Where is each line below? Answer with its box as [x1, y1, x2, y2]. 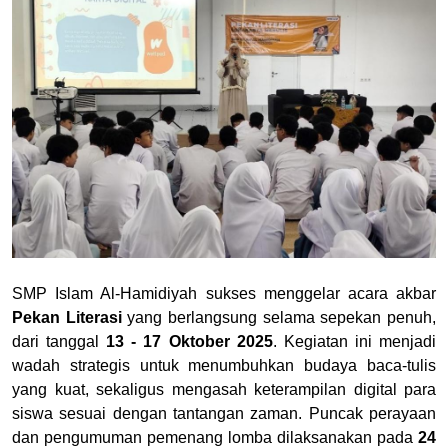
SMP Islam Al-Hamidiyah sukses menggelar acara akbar [12, 285, 436, 303]
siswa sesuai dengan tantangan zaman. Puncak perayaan [12, 405, 436, 423]
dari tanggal [12, 333, 107, 351]
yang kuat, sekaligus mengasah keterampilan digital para [12, 381, 436, 399]
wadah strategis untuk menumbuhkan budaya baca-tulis [12, 357, 436, 375]
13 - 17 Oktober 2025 [106, 333, 273, 351]
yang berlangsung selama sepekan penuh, [121, 309, 437, 327]
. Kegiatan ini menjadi [272, 333, 437, 351]
